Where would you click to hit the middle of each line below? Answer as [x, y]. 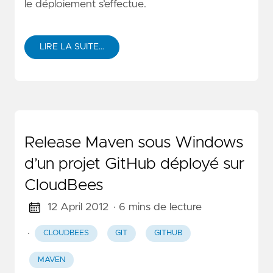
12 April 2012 [78, 207]
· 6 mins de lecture [157, 207]
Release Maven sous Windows [134, 143]
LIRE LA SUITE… [72, 47]
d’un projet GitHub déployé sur [134, 164]
